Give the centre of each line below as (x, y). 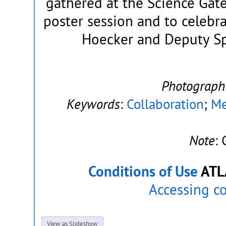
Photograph (193, 86)
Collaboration (165, 104)
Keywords (93, 104)
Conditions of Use (143, 171)
